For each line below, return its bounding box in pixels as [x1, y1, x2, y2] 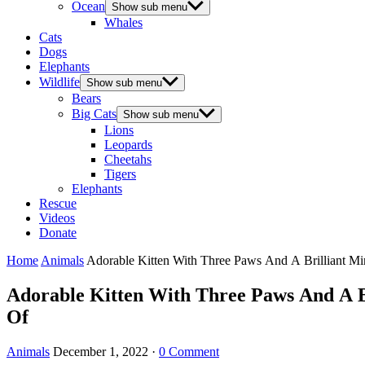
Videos [39, 211, 75, 225]
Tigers [104, 167, 136, 181]
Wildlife [39, 75, 80, 89]
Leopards [104, 138, 152, 152]
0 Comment [159, 344, 219, 358]
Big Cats [72, 107, 117, 121]
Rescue [39, 196, 77, 210]
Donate [39, 226, 77, 240]
